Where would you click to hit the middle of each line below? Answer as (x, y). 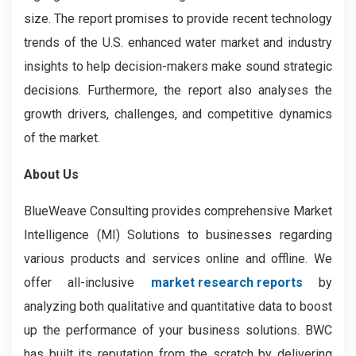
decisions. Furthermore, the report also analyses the (178, 90)
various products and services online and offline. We (178, 259)
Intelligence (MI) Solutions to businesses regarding (178, 235)
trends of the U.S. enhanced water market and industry (178, 43)
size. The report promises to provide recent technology (178, 19)
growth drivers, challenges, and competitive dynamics (178, 114)
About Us (51, 174)
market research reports (226, 282)
